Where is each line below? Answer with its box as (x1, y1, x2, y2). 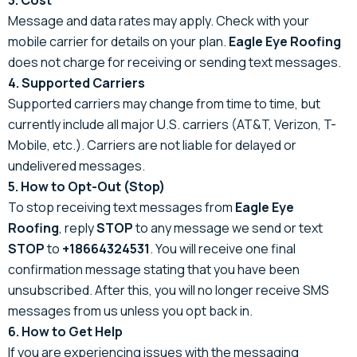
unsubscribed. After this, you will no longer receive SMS (8, 280, 329, 299)
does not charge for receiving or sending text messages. (8, 53, 341, 71)
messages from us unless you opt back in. (8, 301, 253, 320)
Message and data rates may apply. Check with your (8, 11, 309, 29)
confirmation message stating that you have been (8, 260, 300, 278)
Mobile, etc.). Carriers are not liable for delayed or (8, 135, 296, 154)
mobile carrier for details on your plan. (8, 32, 229, 50)
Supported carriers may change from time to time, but (8, 94, 320, 112)
